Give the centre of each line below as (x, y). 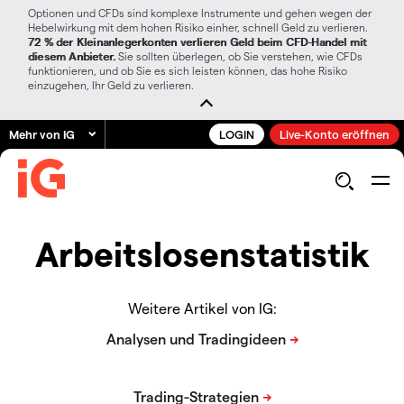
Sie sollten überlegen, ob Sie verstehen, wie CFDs (239, 56)
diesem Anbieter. (72, 56)
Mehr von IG (42, 134)
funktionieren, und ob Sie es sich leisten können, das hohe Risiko (188, 70)
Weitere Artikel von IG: (202, 308)
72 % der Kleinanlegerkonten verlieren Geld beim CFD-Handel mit (197, 41)
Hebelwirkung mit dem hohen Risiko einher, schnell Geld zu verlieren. (198, 27)
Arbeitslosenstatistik (202, 253)
